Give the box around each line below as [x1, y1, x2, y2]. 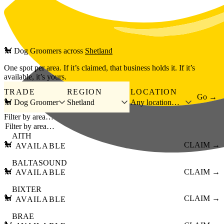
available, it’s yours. [4, 72, 66, 81]
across [61, 46, 85, 55]
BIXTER [12, 185, 41, 194]
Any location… [130, 97, 179, 106]
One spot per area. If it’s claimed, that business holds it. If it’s [4, 63, 195, 72]
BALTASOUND [12, 158, 67, 167]
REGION [66, 87, 102, 96]
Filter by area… [4, 112, 53, 121]
